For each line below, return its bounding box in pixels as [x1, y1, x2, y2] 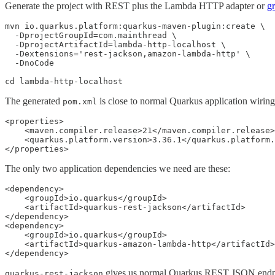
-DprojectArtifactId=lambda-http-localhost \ [5, 39, 226, 49]
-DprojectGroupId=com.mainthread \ [5, 30, 177, 40]
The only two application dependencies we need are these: [5, 163, 230, 174]
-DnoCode [5, 58, 54, 68]
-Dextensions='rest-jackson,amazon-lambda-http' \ [5, 48, 250, 58]
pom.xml [63, 96, 97, 106]
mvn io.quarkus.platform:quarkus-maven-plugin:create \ [5, 21, 265, 31]
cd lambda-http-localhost [5, 76, 123, 86]
